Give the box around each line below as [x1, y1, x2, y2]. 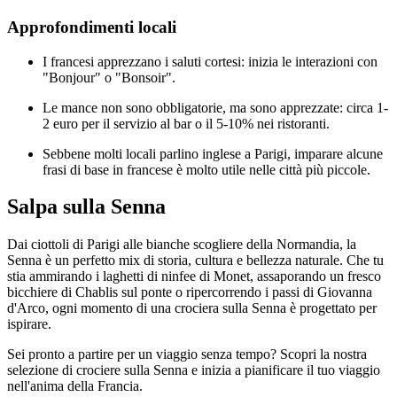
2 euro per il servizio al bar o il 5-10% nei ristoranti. [43, 115, 330, 131]
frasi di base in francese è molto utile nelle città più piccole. [43, 161, 370, 177]
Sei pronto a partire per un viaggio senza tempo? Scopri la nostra [7, 346, 367, 362]
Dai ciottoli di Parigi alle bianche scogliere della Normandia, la [7, 237, 356, 253]
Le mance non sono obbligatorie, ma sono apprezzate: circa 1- [43, 99, 388, 115]
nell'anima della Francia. [7, 378, 143, 394]
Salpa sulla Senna [7, 195, 166, 219]
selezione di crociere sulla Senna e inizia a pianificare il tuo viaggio [7, 362, 380, 378]
